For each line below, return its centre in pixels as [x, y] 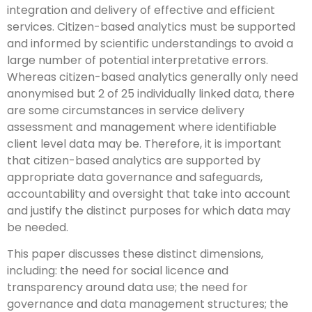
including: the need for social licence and [118, 271]
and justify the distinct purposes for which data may [149, 210]
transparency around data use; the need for [127, 288]
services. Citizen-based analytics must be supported [151, 26]
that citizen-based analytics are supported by [134, 160]
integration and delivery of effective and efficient [141, 10]
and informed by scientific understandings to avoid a [150, 43]
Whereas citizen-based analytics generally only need [153, 77]
